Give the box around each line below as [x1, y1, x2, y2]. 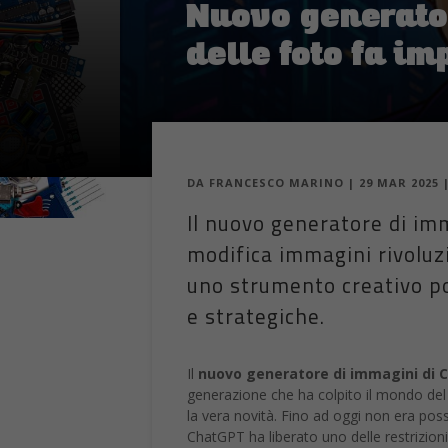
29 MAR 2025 [359, 175, 439, 191]
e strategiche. [187, 300, 325, 333]
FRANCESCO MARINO [209, 175, 344, 191]
